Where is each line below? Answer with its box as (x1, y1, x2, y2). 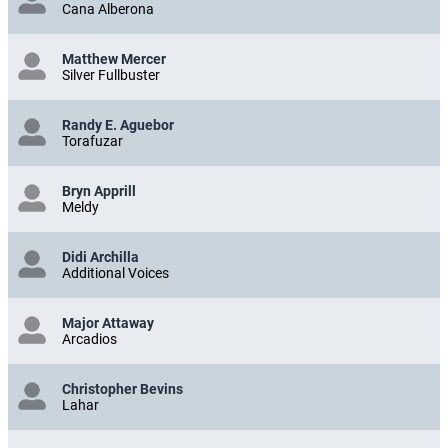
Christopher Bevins (62, 380, 183, 397)
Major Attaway (62, 314, 154, 331)
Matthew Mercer (62, 50, 166, 67)
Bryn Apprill (62, 182, 136, 199)
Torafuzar (62, 132, 123, 149)
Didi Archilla (62, 248, 139, 265)
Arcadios (62, 330, 117, 347)
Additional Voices (62, 264, 169, 281)
